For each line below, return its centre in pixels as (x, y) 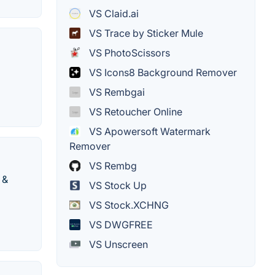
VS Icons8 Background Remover (162, 72)
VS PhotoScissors (128, 52)
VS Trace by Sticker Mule (145, 33)
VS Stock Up (117, 185)
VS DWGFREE (120, 224)
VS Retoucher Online (134, 111)
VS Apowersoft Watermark (149, 131)
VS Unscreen (117, 244)
